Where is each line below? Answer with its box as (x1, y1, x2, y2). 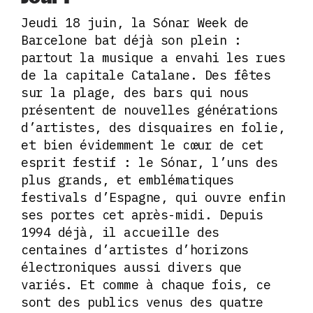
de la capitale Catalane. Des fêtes (21, 66, 270, 83)
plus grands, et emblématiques (21, 171, 234, 188)
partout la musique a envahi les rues (21, 49, 285, 66)
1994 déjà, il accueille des (21, 224, 219, 240)
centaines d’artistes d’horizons (21, 241, 249, 258)
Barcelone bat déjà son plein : (21, 31, 241, 48)
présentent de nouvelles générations (21, 101, 278, 118)
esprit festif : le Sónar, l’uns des (21, 154, 278, 170)
